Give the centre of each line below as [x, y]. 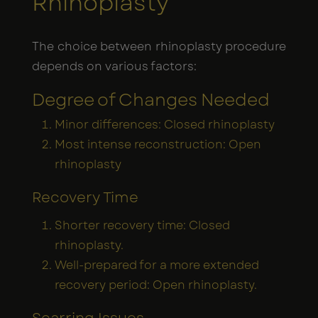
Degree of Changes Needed [151, 99]
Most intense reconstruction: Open [158, 144]
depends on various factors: [114, 66]
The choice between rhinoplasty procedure [159, 46]
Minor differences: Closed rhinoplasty [165, 124]
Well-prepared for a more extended [157, 265]
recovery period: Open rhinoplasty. [156, 285]
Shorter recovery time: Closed [142, 225]
